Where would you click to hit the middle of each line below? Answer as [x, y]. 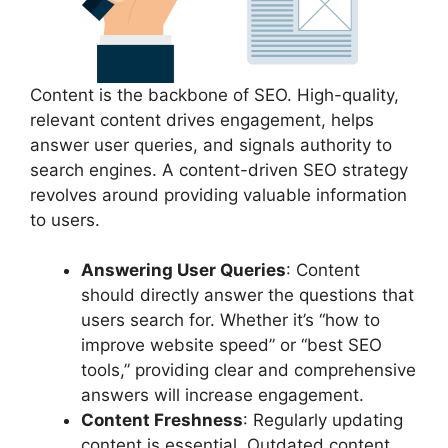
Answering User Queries [183, 270]
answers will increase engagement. [222, 395]
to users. [65, 219]
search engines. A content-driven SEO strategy [219, 169]
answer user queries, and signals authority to [211, 144]
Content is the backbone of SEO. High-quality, [214, 94]
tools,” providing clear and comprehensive [248, 370]
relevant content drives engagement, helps [202, 119]
